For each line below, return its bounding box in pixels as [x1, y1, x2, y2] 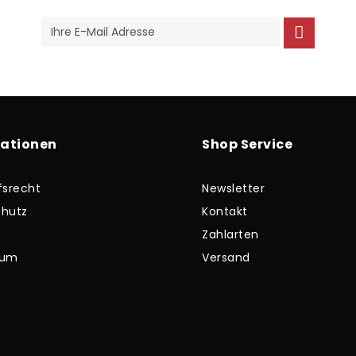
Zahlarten [202, 226, 259, 242]
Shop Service [202, 134, 292, 153]
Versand [202, 249, 250, 265]
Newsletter [202, 180, 265, 196]
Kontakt [202, 203, 248, 219]
